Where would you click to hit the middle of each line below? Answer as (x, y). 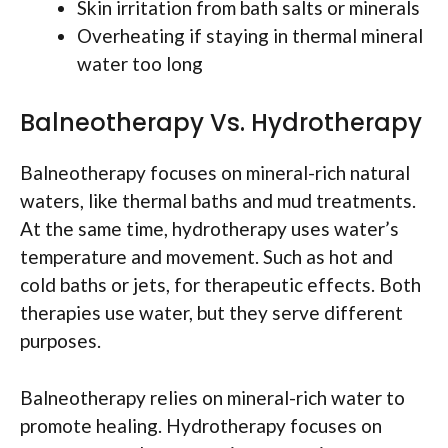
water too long (140, 63)
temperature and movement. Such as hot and (206, 257)
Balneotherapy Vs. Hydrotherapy (221, 123)
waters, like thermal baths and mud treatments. (218, 201)
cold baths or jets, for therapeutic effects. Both (220, 285)
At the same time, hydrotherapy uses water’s (209, 229)
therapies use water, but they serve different (211, 313)
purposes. (60, 341)
